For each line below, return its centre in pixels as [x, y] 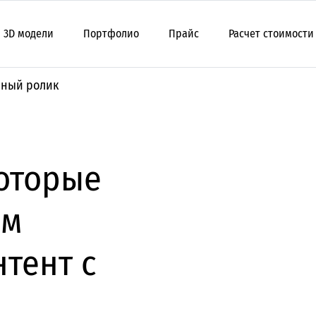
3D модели [29, 34]
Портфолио [111, 34]
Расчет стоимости [272, 34]
